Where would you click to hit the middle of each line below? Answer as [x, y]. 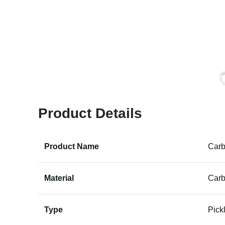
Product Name [72, 146]
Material [59, 178]
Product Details [90, 113]
